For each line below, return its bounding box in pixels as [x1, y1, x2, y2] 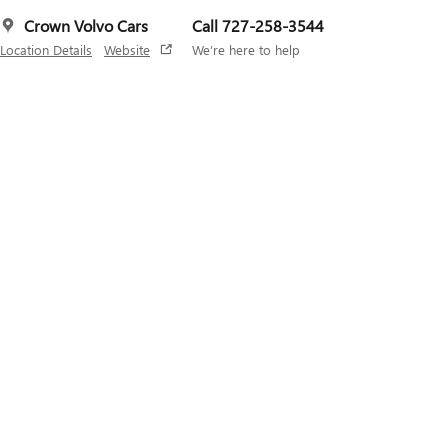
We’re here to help [192, 41, 300, 58]
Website [104, 41, 150, 58]
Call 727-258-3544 [192, 15, 324, 36]
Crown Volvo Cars [24, 15, 148, 36]
